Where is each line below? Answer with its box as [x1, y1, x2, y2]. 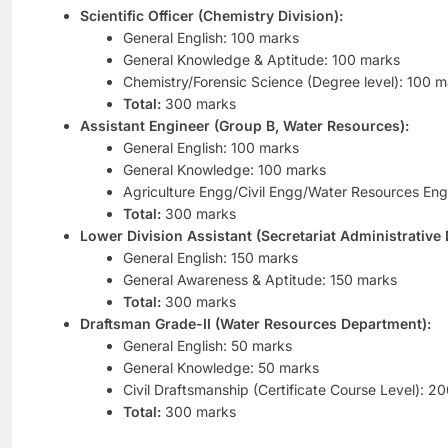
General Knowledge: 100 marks [122, 160, 326, 178]
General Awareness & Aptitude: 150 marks [122, 270, 397, 288]
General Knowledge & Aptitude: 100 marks [122, 50, 400, 68]
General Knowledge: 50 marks [122, 358, 319, 376]
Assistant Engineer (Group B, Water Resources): [80, 116, 409, 134]
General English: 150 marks [122, 248, 298, 266]
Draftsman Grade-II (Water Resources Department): [80, 314, 431, 332]
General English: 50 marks [122, 336, 292, 354]
